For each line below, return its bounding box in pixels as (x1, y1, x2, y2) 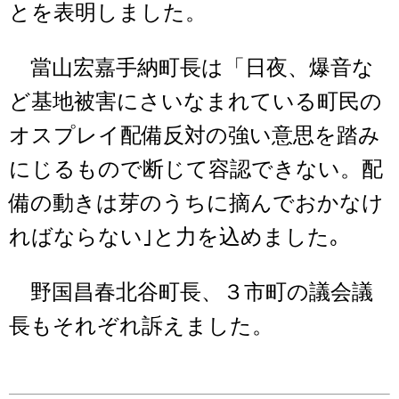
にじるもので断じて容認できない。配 (9, 158, 383, 182)
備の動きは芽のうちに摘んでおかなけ (9, 191, 384, 216)
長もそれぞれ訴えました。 (9, 314, 273, 338)
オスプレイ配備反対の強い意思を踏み (9, 124, 380, 148)
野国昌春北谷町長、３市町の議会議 (9, 281, 373, 305)
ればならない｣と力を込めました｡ (9, 225, 340, 249)
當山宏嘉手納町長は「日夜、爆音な (9, 56, 374, 80)
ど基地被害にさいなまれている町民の (9, 90, 382, 114)
